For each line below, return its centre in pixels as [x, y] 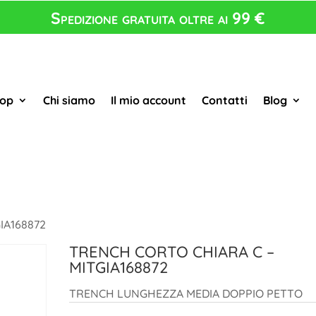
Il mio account [148, 101]
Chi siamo [69, 101]
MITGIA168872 [119, 268]
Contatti [224, 101]
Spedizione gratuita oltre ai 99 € [158, 18]
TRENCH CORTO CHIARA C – [172, 252]
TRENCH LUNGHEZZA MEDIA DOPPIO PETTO [186, 294]
